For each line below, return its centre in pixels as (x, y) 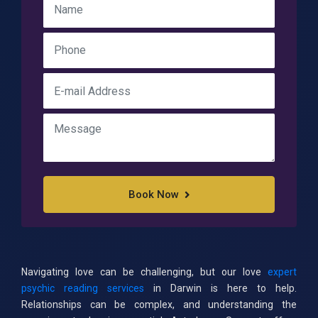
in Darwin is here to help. (220, 288)
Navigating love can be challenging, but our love (144, 272)
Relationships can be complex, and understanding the (159, 304)
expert (282, 272)
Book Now (153, 195)
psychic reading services (83, 288)
